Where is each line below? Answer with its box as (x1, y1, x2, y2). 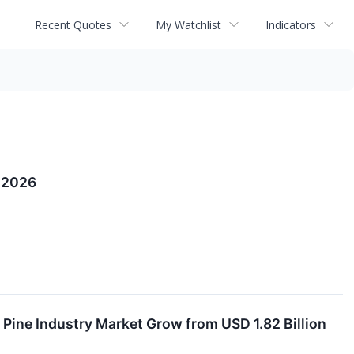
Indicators (265, 17, 316, 32)
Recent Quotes (35, 17, 111, 32)
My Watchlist (156, 17, 221, 32)
